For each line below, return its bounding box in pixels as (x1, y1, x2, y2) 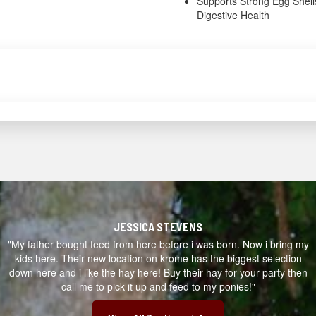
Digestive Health (197, 8, 270, 22)
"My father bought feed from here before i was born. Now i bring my (7, 237, 309, 251)
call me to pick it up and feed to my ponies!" (61, 279, 255, 293)
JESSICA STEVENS (114, 220, 202, 233)
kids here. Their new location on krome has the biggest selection (14, 251, 302, 265)
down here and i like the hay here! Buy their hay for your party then (8, 265, 308, 279)
